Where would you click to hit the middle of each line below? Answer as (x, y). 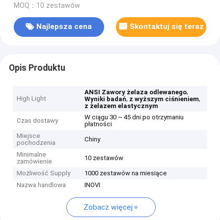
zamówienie (35, 162)
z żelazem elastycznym (122, 106)
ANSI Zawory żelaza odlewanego (136, 92)
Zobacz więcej (108, 207)
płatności (98, 124)
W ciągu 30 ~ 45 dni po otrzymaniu (134, 117)
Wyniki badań (106, 99)
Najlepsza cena (64, 27)
